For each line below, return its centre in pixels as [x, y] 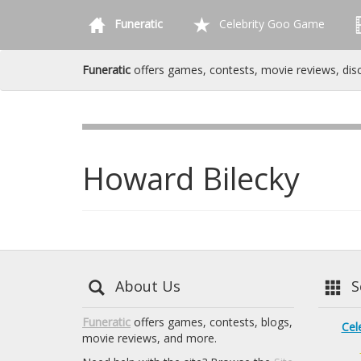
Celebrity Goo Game [270, 23]
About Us [146, 286]
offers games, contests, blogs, [212, 322]
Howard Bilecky [191, 178]
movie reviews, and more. [149, 338]
